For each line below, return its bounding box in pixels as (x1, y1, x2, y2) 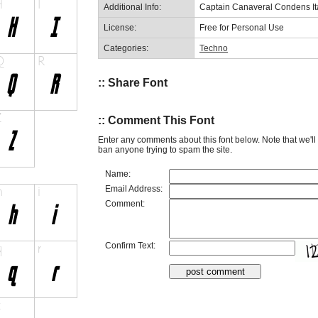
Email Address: (105, 183, 163, 194)
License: (104, 22, 136, 33)
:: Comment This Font (98, 114, 214, 127)
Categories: (104, 43, 148, 53)
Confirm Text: (105, 240, 155, 251)
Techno (199, 43, 228, 53)
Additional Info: (104, 1, 161, 12)
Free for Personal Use (199, 22, 284, 33)
